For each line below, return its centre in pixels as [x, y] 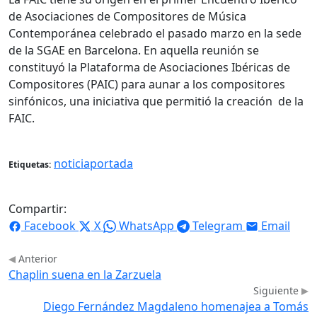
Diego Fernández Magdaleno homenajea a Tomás [176, 306]
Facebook [50, 225]
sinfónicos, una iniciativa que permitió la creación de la [156, 101]
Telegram [218, 225]
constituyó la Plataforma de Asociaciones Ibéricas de [149, 67]
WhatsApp [146, 225]
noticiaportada [93, 163]
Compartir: [38, 208]
